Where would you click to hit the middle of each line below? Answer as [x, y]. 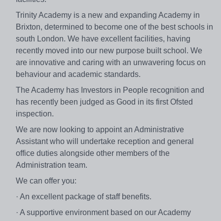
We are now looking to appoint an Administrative [100, 129]
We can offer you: [46, 181]
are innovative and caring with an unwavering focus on [111, 62]
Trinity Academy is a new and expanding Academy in [108, 15]
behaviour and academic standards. [79, 74]
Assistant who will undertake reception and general [105, 141]
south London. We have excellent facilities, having [103, 38]
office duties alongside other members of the [93, 153]
